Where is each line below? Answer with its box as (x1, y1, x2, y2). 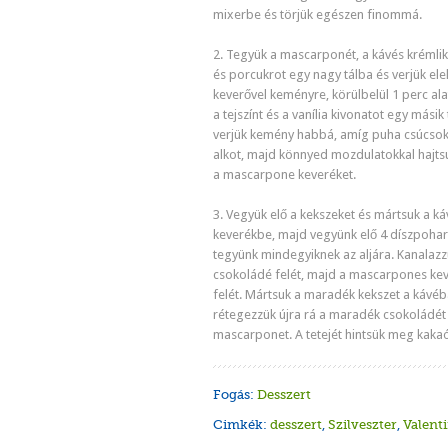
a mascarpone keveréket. (213, 167, 356, 182)
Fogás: (213, 387, 257, 402)
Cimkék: (213, 417, 270, 432)
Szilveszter (328, 417, 397, 432)
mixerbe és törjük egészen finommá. (213, 7, 422, 22)
